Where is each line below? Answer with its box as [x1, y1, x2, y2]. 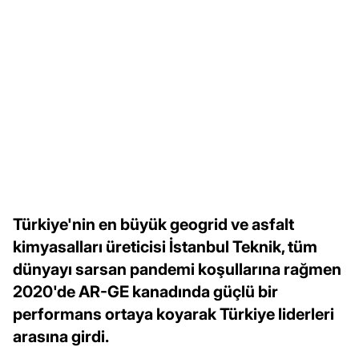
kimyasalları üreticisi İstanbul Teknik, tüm [13, 236, 317, 256]
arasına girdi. [13, 326, 109, 346]
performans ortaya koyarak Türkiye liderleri [13, 304, 334, 324]
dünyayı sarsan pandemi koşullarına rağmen [13, 259, 341, 279]
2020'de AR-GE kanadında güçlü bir [13, 281, 278, 301]
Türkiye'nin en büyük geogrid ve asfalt [13, 214, 294, 234]
